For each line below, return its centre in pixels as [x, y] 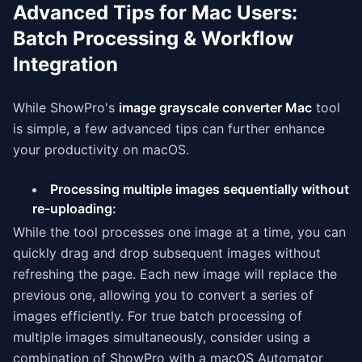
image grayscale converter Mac [215, 107]
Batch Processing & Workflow [153, 38]
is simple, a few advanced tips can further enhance [169, 128]
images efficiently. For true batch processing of [158, 316]
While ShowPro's [66, 107]
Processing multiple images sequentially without [200, 189]
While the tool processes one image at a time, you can [179, 232]
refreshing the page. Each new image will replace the [175, 274]
